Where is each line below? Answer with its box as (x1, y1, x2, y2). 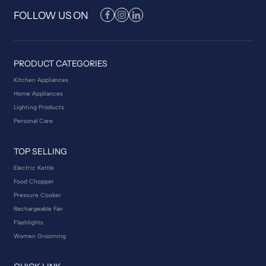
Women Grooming (14, 232, 66, 240)
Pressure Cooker (14, 191, 61, 199)
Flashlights (14, 218, 43, 226)
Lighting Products (14, 103, 64, 111)
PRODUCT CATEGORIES (14, 58, 107, 69)
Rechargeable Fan (14, 205, 63, 213)
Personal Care (14, 117, 53, 125)
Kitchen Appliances (14, 76, 68, 84)
